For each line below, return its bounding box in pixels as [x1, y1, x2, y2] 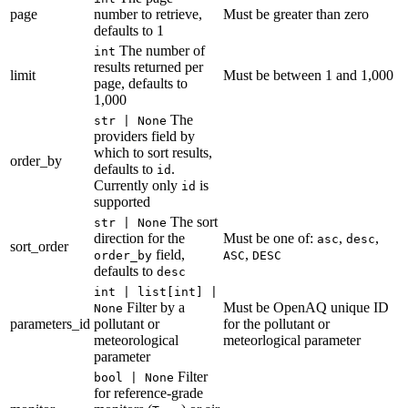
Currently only [94, 177, 181, 193]
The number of [116, 42, 205, 58]
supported [94, 193, 150, 209]
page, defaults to [94, 75, 188, 91]
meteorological [94, 331, 178, 348]
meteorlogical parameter [223, 331, 361, 348]
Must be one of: [223, 229, 317, 246]
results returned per [94, 58, 203, 75]
